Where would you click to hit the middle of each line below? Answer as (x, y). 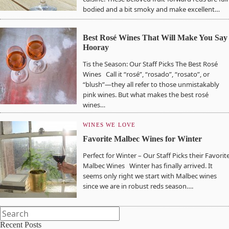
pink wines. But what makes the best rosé (146, 95)
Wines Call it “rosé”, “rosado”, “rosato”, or (146, 74)
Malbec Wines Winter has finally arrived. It (148, 166)
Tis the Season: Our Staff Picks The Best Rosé (150, 64)
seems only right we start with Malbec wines (150, 176)
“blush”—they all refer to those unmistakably (151, 84)
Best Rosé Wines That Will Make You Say (155, 38)
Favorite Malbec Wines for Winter (142, 139)
